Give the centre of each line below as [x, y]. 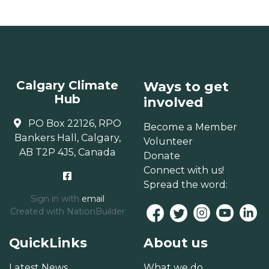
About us [176, 242]
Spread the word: [186, 185]
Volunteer [168, 141]
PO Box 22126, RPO [73, 123]
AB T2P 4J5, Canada [67, 152]
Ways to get [186, 87]
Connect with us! [184, 170]
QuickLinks [48, 242]
